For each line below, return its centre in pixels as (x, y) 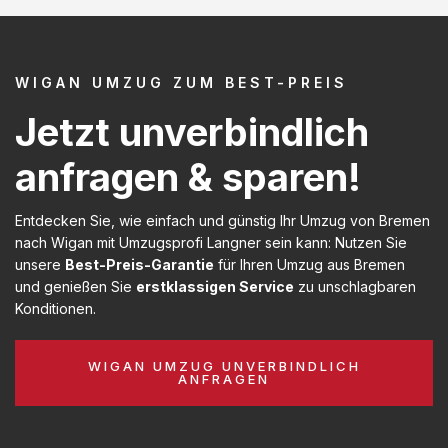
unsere (40, 264)
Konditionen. (55, 308)
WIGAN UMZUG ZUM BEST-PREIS (181, 82)
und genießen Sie (75, 286)
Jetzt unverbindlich (192, 131)
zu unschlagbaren (355, 286)
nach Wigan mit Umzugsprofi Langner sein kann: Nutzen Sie (211, 242)
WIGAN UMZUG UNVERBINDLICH (224, 365)
